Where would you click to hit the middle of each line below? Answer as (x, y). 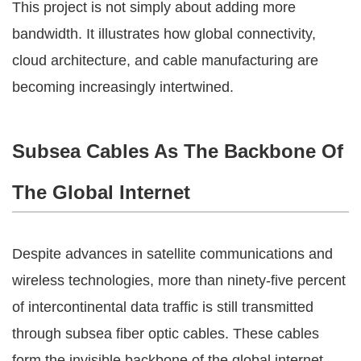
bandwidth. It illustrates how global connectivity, (164, 33)
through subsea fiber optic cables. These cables (166, 333)
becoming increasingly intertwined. (123, 87)
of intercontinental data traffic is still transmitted (163, 307)
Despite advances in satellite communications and (172, 253)
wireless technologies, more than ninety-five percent (179, 280)
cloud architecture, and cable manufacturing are (165, 60)
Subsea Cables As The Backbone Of (178, 151)
